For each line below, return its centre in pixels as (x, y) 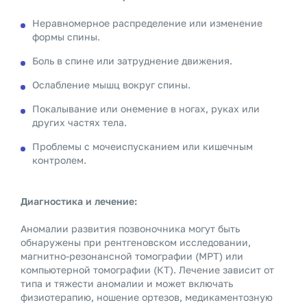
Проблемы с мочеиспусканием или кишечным (143, 146)
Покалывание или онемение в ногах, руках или (146, 109)
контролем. (59, 160)
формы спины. (66, 37)
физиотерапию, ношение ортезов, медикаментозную (147, 297)
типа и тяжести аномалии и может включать (127, 283)
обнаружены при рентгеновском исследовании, (136, 242)
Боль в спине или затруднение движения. (132, 61)
